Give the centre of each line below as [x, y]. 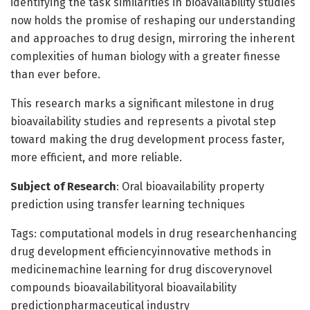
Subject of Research [63, 186]
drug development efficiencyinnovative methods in [141, 251]
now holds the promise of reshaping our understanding [153, 20]
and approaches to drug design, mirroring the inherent [153, 38]
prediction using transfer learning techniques [128, 204]
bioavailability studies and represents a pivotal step [143, 121]
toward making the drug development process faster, [147, 139]
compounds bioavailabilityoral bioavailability [124, 287]
